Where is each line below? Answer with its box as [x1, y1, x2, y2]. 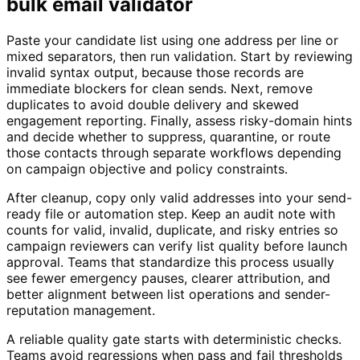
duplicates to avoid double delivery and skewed [6, 96, 299, 113]
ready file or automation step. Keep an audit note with [6, 206, 335, 223]
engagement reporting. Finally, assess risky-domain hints [6, 112, 352, 129]
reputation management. [6, 302, 155, 319]
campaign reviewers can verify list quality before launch [6, 238, 347, 255]
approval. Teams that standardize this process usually [6, 254, 334, 271]
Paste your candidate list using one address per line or [6, 32, 338, 49]
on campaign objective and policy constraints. [6, 161, 288, 178]
